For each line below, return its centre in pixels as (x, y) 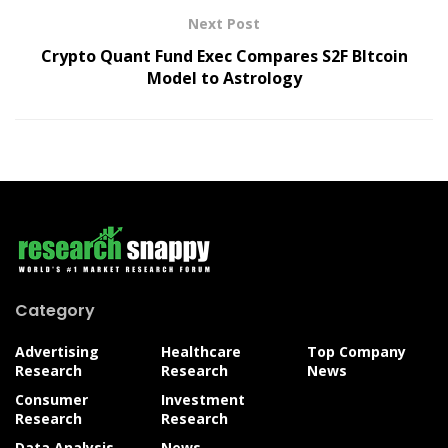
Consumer (51, 400)
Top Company (356, 352)
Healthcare (201, 352)
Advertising (57, 352)
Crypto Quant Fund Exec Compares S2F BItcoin (224, 56)
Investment (203, 400)
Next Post (224, 24)
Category (55, 311)
